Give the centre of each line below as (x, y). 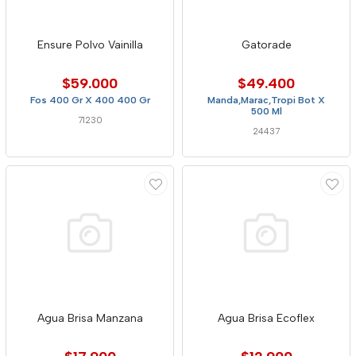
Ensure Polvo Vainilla (90, 45)
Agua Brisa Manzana (90, 318)
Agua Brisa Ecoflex (266, 318)
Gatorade (266, 45)
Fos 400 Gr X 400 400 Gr (90, 100)
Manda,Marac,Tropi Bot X (266, 100)
